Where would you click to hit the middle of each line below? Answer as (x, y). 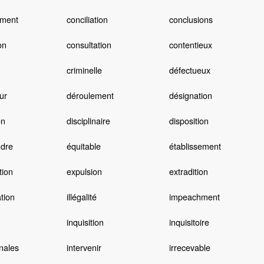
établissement (195, 146)
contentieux (190, 45)
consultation (89, 45)
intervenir (84, 247)
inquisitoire (189, 222)
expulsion (84, 171)
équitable (83, 146)
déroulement (90, 95)
